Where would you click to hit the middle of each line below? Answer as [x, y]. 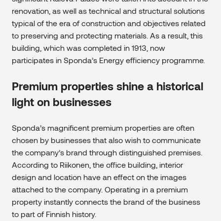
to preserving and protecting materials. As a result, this [107, 35]
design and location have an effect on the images [99, 177]
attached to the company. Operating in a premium [100, 189]
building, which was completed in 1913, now [89, 47]
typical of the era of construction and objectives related [109, 23]
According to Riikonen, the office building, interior [97, 164]
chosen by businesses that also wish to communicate [106, 140]
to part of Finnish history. [54, 214]
